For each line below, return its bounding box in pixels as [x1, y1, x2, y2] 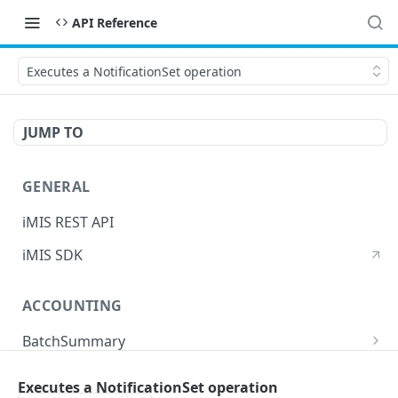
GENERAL [22, 177, 91, 196]
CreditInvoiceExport [22, 364, 155, 385]
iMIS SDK [22, 244, 83, 265]
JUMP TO [23, 123, 84, 142]
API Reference [72, 13, 157, 31]
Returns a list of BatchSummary [31, 357, 243, 378]
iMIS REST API [22, 211, 114, 232]
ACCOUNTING [22, 296, 123, 316]
